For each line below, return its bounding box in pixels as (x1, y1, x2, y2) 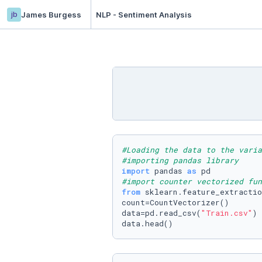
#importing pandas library (122, 155, 239, 166)
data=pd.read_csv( (122, 208, 201, 218)
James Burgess (21, 9, 81, 19)
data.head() (122, 218, 173, 229)
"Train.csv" (201, 208, 253, 218)
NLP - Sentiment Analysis (96, 9, 192, 19)
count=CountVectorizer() (122, 197, 229, 208)
